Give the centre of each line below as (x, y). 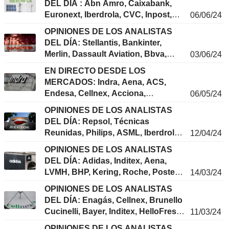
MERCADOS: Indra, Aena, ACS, (105, 82)
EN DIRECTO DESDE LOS (95, 71)
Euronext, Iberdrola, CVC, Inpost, (108, 15)
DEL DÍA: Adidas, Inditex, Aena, (106, 161)
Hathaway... (66, 116)
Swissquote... (70, 37)
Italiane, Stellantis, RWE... (93, 184)
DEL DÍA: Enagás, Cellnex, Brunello (113, 200)
